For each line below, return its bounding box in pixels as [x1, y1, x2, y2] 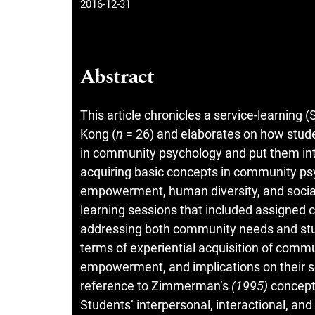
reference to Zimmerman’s [80, 278, 231, 293]
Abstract [80, 61, 155, 92]
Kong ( [80, 126, 116, 141]
